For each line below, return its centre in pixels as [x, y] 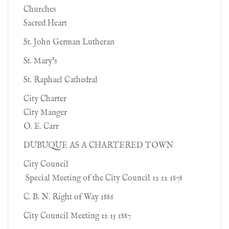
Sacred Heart [45, 24]
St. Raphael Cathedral [61, 80]
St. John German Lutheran [69, 42]
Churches [40, 10]
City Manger [45, 113]
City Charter [45, 99]
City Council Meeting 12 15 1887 [77, 216]
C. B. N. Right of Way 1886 [68, 197]
